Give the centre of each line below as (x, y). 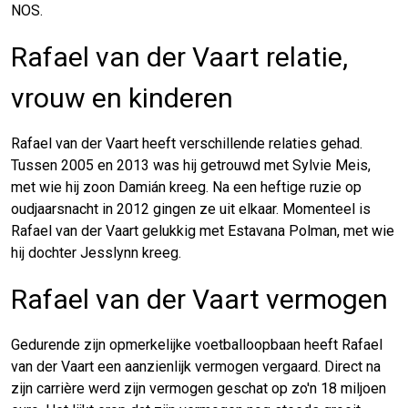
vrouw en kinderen (122, 97)
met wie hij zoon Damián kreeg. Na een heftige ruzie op (186, 187)
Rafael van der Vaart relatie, (179, 56)
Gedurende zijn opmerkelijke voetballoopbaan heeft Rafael (197, 344)
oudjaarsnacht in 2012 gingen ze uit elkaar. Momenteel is (191, 209)
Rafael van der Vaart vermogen (199, 299)
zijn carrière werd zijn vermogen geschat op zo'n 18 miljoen (199, 388)
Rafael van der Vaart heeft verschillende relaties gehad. (187, 143)
